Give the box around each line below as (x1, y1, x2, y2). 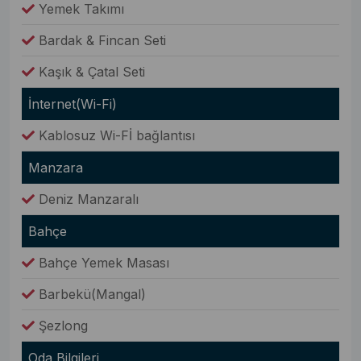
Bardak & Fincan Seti (35, 32, 166, 49)
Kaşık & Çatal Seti (35, 64, 145, 81)
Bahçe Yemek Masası (35, 255, 169, 272)
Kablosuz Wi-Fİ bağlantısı (35, 127, 195, 144)
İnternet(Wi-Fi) (28, 96, 117, 113)
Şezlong (35, 317, 88, 334)
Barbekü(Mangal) (35, 286, 146, 303)
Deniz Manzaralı (35, 191, 139, 208)
